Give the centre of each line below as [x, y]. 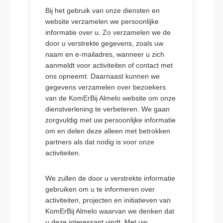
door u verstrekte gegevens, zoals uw [104, 43]
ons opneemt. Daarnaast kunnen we [102, 76]
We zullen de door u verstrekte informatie [110, 178]
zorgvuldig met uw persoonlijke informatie [110, 120]
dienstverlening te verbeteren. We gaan [107, 109]
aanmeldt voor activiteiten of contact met [109, 65]
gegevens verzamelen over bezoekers [105, 87]
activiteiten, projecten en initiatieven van [108, 200]
